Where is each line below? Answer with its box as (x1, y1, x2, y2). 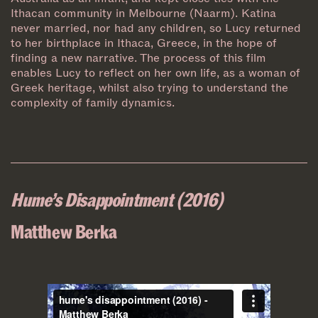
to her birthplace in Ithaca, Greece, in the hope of (11, 35, 277, 50)
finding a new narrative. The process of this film (11, 50, 266, 65)
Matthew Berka (11, 219, 117, 242)
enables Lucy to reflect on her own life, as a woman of (11, 65, 300, 80)
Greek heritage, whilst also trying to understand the (11, 79, 288, 95)
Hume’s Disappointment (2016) (11, 187, 224, 210)
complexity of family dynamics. (11, 94, 175, 110)
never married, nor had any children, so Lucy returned (11, 20, 301, 35)
